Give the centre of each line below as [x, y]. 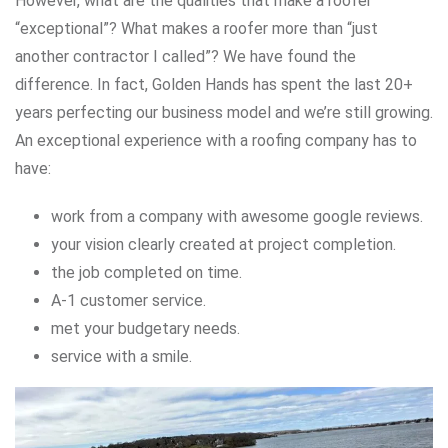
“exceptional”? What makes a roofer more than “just [196, 28]
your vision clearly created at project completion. [223, 244]
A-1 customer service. [128, 300]
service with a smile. [121, 356]
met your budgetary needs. [145, 328]
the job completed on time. [146, 272]
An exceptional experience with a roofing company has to [216, 140]
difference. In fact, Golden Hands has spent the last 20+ [214, 84]
